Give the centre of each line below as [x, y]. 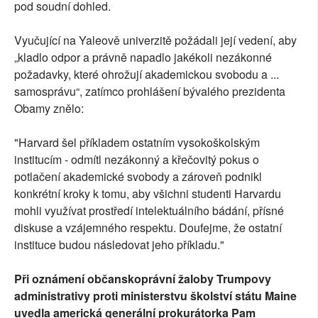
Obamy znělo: [50, 109]
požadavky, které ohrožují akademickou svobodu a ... [147, 75]
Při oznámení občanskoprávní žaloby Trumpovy [143, 279]
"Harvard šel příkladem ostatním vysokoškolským [137, 143]
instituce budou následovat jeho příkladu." [119, 245]
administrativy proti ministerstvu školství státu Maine [155, 296]
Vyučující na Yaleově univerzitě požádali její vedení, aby [155, 40]
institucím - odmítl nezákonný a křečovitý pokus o [137, 160]
